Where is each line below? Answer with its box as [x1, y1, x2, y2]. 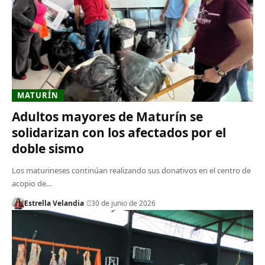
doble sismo [12, 140, 84, 157]
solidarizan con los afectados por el [12, 124, 226, 141]
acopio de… [12, 177, 52, 189]
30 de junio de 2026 [91, 198, 156, 208]
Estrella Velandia [24, 198, 84, 208]
